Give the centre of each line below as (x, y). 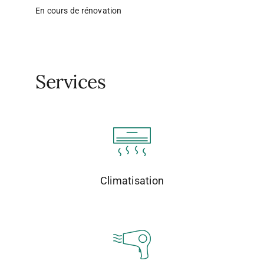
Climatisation (132, 180)
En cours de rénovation (78, 10)
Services (70, 81)
